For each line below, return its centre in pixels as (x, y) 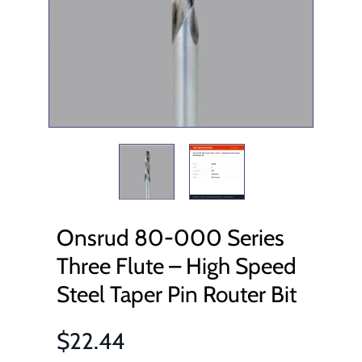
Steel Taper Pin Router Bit (177, 294)
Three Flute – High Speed (177, 266)
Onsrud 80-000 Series (170, 238)
